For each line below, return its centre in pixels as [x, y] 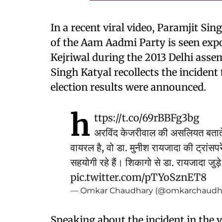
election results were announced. [128, 87]
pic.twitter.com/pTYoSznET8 [139, 177]
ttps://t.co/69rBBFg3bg [147, 118]
